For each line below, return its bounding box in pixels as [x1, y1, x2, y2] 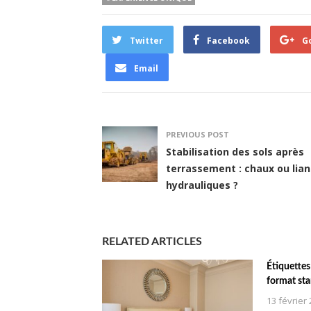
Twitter [130, 34, 163, 47]
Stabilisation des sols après [166, 144, 304, 158]
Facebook [207, 34, 250, 47]
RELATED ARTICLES [102, 235, 202, 247]
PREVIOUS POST [166, 128, 229, 140]
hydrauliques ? [166, 178, 238, 192]
